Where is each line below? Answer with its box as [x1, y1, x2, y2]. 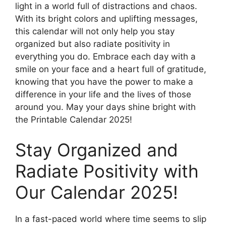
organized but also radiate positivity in [15, 39, 170, 49]
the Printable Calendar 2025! [15, 115, 132, 125]
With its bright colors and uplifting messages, [15, 14, 198, 24]
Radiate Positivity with [15, 160, 199, 182]
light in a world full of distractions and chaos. [15, 1, 197, 12]
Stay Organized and [15, 139, 178, 160]
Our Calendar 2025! [15, 181, 178, 203]
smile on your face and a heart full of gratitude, [15, 64, 206, 75]
